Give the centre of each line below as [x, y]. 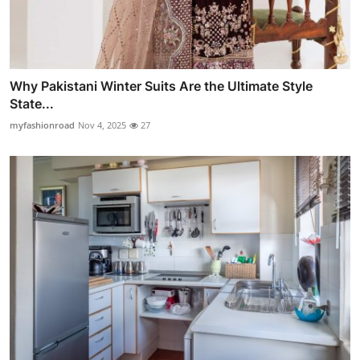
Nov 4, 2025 [102, 125]
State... [32, 103]
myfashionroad [42, 125]
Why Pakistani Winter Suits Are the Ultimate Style [161, 86]
